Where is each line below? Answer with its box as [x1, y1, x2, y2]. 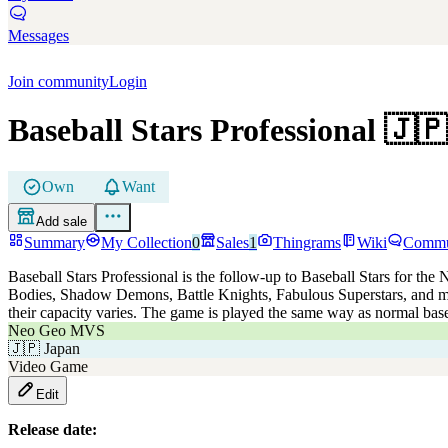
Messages [8, 27, 69, 44]
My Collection [101, 233, 192, 251]
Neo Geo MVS [8, 321, 105, 339]
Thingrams [273, 233, 341, 251]
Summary [24, 233, 85, 251]
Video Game [8, 357, 88, 375]
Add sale [36, 213, 87, 229]
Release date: [8, 420, 97, 438]
